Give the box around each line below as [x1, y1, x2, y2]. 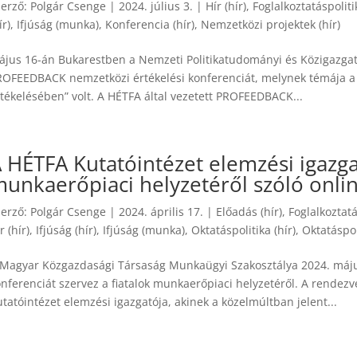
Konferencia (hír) [105, 17, 195, 32]
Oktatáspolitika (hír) [191, 222, 296, 237]
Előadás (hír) [216, 204, 283, 219]
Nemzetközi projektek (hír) [201, 17, 341, 32]
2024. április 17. [119, 204, 204, 219]
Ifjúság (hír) [36, 222, 97, 237]
